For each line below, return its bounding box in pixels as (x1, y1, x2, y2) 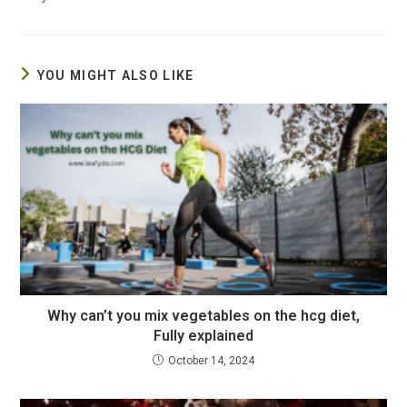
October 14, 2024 (168, 354, 254, 368)
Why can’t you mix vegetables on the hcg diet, (47, 307, 360, 325)
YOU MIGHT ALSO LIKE (36, 68, 194, 84)
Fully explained (154, 327, 253, 345)
